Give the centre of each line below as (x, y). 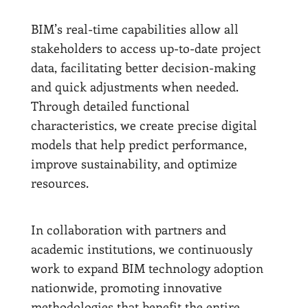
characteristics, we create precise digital (144, 125)
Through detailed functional (110, 106)
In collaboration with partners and (128, 229)
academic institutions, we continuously (141, 249)
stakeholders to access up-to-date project (145, 48)
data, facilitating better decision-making (143, 67)
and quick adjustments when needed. (134, 86)
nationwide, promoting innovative (126, 287)
